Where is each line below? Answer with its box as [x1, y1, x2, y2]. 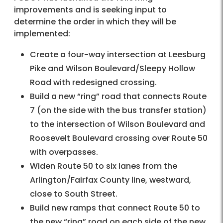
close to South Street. [30, 188, 117, 200]
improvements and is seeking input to [14, 4, 167, 16]
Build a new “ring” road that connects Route [30, 91, 207, 103]
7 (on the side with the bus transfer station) [30, 105, 207, 116]
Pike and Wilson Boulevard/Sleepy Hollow [30, 63, 195, 75]
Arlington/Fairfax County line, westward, [30, 174, 191, 186]
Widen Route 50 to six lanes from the [30, 160, 177, 172]
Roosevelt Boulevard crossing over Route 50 [30, 132, 208, 144]
